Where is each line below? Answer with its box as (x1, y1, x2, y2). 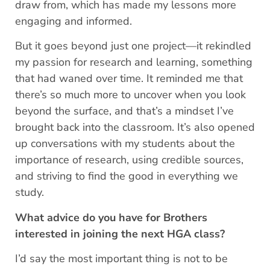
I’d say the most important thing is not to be (15, 251, 228, 266)
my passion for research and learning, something (15, 55, 253, 70)
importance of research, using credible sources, (15, 152, 243, 168)
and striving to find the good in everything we (15, 169, 238, 184)
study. (15, 185, 47, 200)
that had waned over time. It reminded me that (15, 71, 243, 86)
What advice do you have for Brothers (15, 210, 207, 225)
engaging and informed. (15, 14, 132, 29)
